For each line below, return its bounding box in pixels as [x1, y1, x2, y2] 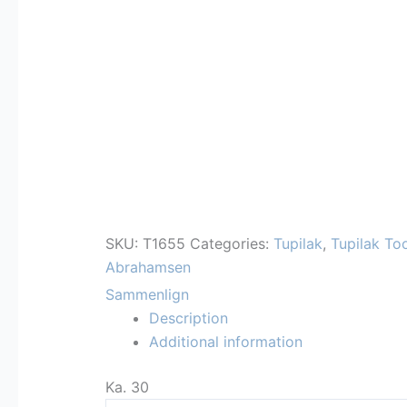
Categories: [190, 234, 273, 253]
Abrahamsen [105, 258, 191, 277]
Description [149, 309, 228, 328]
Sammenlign [105, 285, 189, 304]
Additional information [149, 333, 303, 352]
